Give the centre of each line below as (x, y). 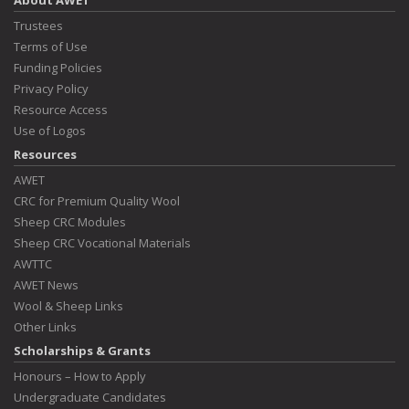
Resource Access (61, 110)
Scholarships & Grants (82, 351)
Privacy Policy (51, 89)
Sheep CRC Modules (70, 222)
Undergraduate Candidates (90, 397)
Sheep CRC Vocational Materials (102, 243)
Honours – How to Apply (80, 376)
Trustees (38, 26)
